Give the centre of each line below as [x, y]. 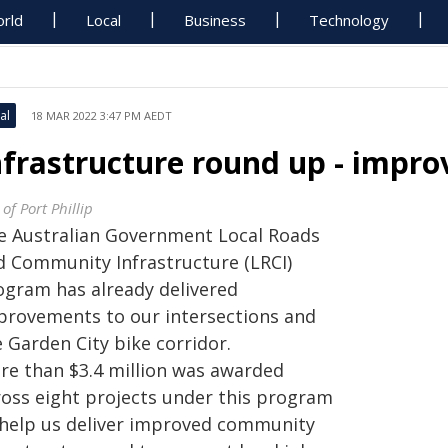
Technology [349, 20]
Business [215, 20]
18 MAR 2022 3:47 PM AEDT [101, 115]
